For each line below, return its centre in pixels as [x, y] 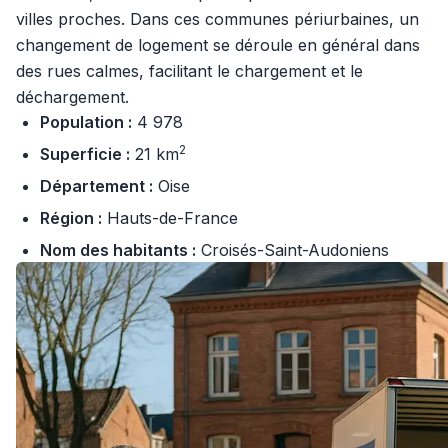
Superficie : [85, 154]
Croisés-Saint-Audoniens [292, 250]
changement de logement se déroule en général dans [218, 45]
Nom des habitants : [118, 250]
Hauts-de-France [170, 218]
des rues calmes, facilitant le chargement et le [189, 71]
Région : [71, 218]
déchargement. [72, 97]
